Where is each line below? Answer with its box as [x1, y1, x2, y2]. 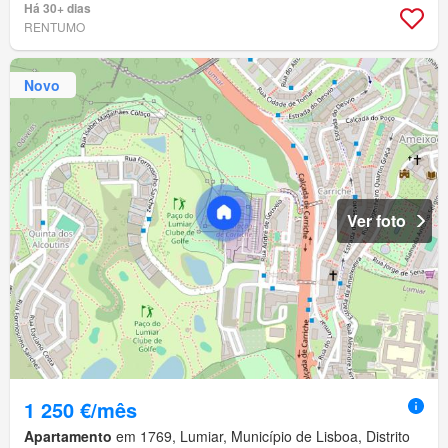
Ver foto [347, 209, 406, 233]
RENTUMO [24, 18, 85, 36]
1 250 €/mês [24, 395, 137, 425]
